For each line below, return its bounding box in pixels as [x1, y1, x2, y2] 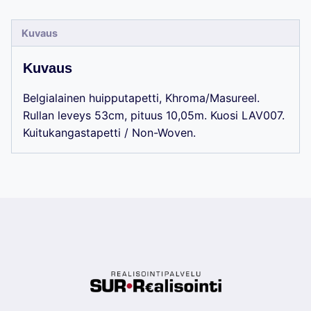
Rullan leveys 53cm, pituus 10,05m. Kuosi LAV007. [23, 108, 285, 122]
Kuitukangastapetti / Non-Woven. [23, 126, 196, 140]
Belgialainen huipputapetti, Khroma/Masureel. [23, 91, 260, 105]
